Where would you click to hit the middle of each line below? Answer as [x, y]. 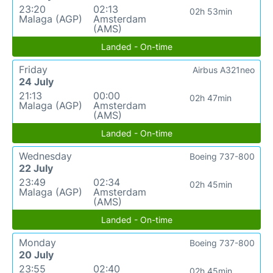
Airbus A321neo [224, 70]
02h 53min [211, 11]
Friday [33, 69]
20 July [36, 255]
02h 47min [211, 98]
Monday [37, 243]
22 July [36, 168]
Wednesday [45, 156]
